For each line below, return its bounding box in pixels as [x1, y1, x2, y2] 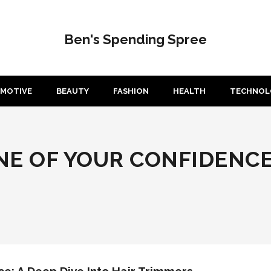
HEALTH [172, 87, 206, 96]
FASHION [113, 87, 149, 96]
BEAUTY [56, 87, 89, 96]
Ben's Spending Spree [64, 31, 207, 47]
